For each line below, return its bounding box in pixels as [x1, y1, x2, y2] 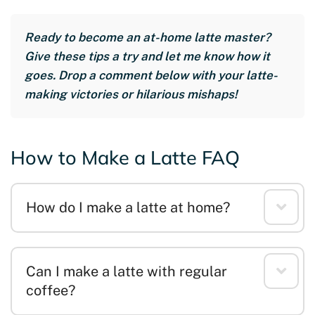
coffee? [26, 282, 75, 300]
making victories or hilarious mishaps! [25, 87, 238, 102]
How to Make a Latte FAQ [11, 146, 240, 170]
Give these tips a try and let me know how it [25, 49, 270, 64]
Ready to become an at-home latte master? [25, 30, 271, 45]
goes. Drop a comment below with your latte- [25, 68, 278, 83]
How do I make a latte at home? [26, 199, 230, 217]
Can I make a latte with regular [26, 263, 227, 281]
